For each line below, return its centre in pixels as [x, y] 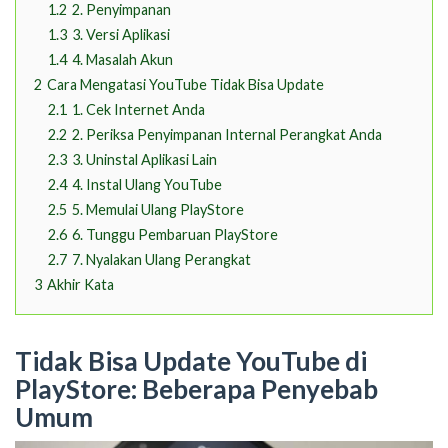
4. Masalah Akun [122, 60]
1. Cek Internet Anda [138, 110]
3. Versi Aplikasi [121, 35]
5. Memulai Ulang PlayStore [158, 210]
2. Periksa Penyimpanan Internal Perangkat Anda [227, 135]
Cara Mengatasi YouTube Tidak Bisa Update [185, 85]
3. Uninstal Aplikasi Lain [144, 160]
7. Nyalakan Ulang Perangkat [161, 260]
